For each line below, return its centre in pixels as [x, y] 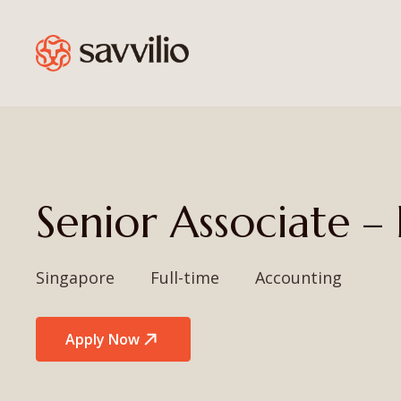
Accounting [299, 277]
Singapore [75, 277]
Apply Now [102, 339]
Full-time [185, 277]
